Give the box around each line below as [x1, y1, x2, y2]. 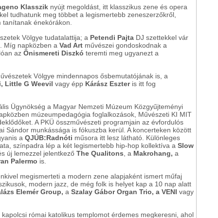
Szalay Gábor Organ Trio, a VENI [71, 188, 179, 196]
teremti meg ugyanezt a [86, 49, 159, 57]
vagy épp [53, 80, 85, 88]
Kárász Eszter [85, 80, 130, 88]
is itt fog [130, 80, 156, 88]
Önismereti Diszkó [23, 49, 86, 57]
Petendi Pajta [90, 34, 134, 42]
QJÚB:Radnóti [25, 134, 73, 142]
